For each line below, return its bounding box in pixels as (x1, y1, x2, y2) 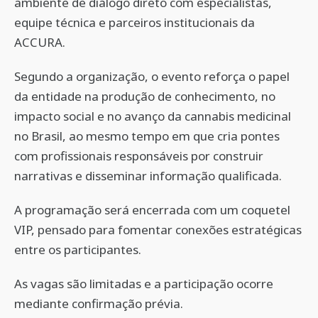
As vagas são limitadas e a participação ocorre (14, 275, 273, 292)
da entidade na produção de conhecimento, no (14, 88, 275, 104)
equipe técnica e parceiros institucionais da (14, 14, 255, 31)
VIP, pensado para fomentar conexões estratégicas (14, 221, 302, 238)
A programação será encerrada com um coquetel (14, 202, 290, 218)
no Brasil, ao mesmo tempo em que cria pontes (14, 128, 280, 144)
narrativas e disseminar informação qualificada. (14, 168, 282, 184)
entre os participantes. (14, 241, 141, 258)
